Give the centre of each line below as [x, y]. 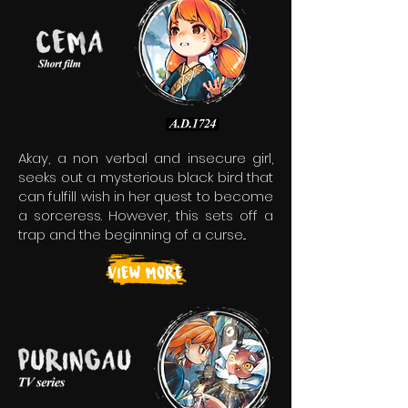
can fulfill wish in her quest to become [146, 196]
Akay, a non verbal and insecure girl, [146, 158]
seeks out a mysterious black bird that [146, 177]
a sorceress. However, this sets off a [146, 215]
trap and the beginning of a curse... [132, 235]
